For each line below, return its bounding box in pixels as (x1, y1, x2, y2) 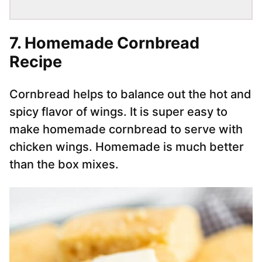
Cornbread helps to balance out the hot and (9, 87, 251, 102)
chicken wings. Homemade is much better (9, 140, 244, 154)
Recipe (9, 52, 62, 72)
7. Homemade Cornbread (9, 33, 199, 53)
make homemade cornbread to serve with (9, 122, 243, 137)
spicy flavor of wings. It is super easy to (9, 105, 227, 119)
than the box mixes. (9, 157, 119, 172)
